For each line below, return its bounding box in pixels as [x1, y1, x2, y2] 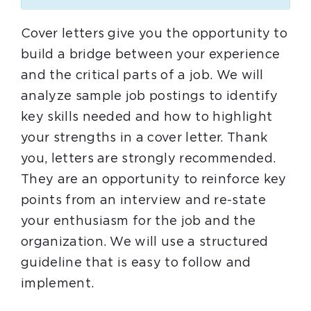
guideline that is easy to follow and [21, 257, 251, 269]
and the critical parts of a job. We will [21, 69, 264, 82]
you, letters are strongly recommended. [21, 153, 276, 165]
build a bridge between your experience [21, 49, 280, 61]
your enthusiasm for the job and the [21, 215, 256, 228]
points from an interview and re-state [21, 194, 266, 207]
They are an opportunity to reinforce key [21, 174, 287, 186]
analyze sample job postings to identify [21, 90, 278, 103]
